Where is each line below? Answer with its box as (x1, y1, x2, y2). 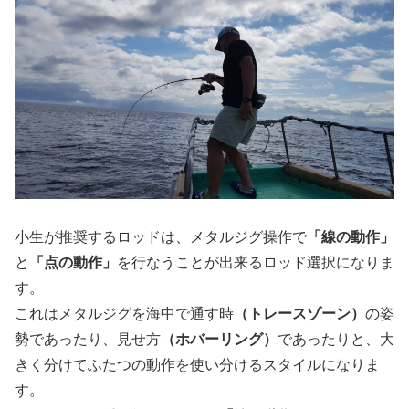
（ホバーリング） (161, 331, 278, 348)
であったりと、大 (278, 331, 394, 348)
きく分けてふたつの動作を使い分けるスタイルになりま (15, 357, 380, 373)
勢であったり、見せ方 (15, 331, 161, 348)
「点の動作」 (29, 255, 117, 271)
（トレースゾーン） (234, 306, 365, 322)
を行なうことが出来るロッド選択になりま (117, 255, 394, 271)
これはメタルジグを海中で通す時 (15, 306, 234, 322)
